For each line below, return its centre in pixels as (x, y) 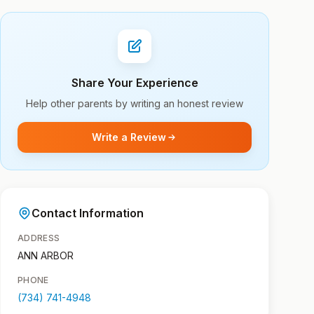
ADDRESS (39, 238)
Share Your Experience (135, 83)
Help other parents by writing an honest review (135, 103)
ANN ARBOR (46, 255)
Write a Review (129, 137)
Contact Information (88, 213)
